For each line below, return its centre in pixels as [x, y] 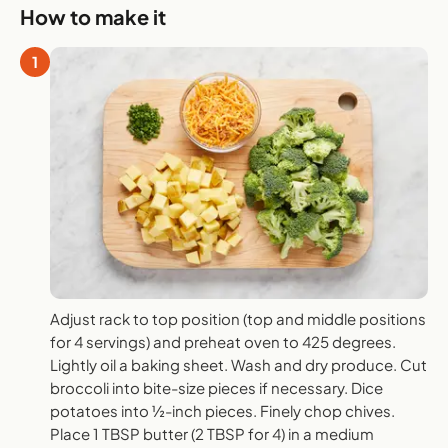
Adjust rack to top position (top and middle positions [238, 319]
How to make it [93, 17]
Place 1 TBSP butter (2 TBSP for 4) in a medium [212, 434]
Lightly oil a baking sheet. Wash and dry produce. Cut [238, 365]
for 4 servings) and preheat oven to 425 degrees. [223, 342]
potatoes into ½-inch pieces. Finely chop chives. [222, 411]
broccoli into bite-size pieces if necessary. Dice [216, 388]
